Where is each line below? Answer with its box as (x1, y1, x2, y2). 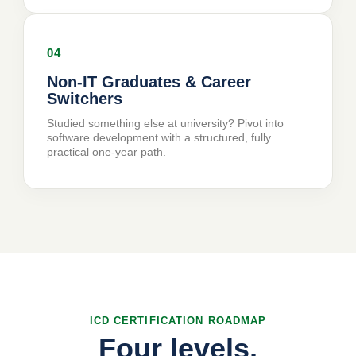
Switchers (47, 90, 123, 108)
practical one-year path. (47, 145, 167, 159)
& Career (185, 73, 252, 91)
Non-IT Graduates (47, 73, 186, 91)
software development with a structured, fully (47, 131, 272, 145)
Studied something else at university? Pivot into (47, 117, 284, 130)
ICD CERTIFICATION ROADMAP (89, 315, 267, 327)
